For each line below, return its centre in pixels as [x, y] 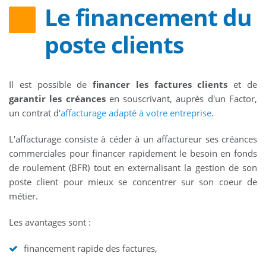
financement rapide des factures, [91, 248]
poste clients [114, 45]
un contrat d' [35, 113]
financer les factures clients [160, 85]
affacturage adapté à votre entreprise [136, 113]
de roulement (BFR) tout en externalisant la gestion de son [133, 168]
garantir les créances [57, 99]
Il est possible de [51, 85]
